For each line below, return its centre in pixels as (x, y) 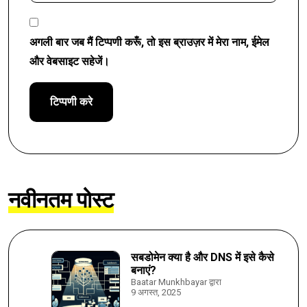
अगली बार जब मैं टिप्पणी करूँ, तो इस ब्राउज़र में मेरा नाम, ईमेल (149, 42)
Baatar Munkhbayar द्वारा (176, 282)
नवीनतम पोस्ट (61, 200)
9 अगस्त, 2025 (156, 293)
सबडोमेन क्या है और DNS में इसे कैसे (202, 258)
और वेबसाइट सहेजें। (70, 62)
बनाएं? (144, 271)
